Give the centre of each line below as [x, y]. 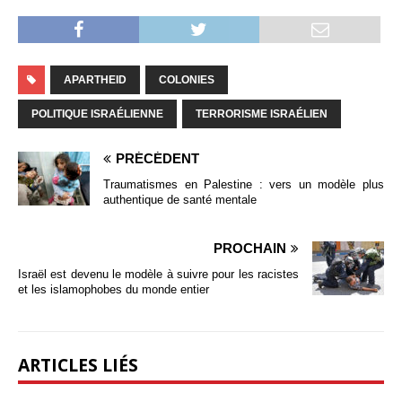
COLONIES [187, 80]
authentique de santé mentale [180, 200]
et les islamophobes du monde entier [114, 290]
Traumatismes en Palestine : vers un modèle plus [244, 185]
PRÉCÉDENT [157, 159]
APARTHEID [95, 80]
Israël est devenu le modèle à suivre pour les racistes [158, 275]
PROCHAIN [250, 249]
